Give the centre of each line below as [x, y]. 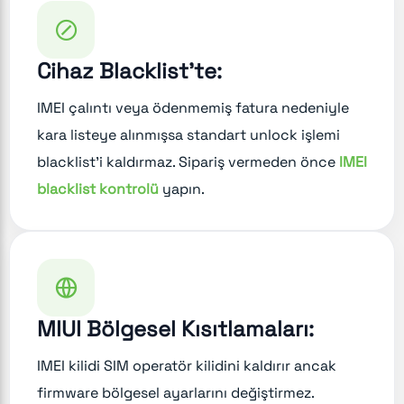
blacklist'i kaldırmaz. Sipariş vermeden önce [188, 161]
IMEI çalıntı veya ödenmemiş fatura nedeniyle [193, 107]
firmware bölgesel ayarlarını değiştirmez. [176, 392]
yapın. [182, 188]
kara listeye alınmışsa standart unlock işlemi [188, 134]
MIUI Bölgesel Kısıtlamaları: [175, 328]
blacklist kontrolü [98, 188]
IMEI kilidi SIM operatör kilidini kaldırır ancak [187, 365]
